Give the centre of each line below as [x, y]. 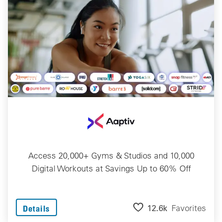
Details [36, 208]
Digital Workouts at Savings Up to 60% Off [111, 168]
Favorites [189, 208]
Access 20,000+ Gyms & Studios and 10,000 [111, 155]
